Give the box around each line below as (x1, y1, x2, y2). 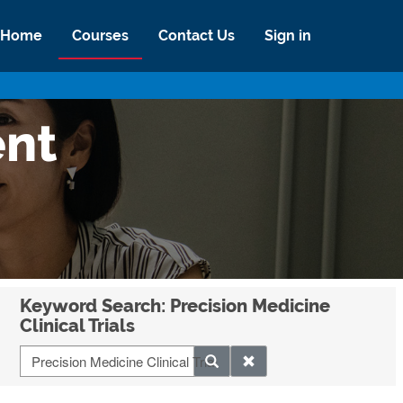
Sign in (264, 26, 311, 44)
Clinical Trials (20, 315, 136, 336)
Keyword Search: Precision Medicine (20, 295, 331, 317)
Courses (72, 26, 129, 44)
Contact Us (158, 26, 235, 44)
